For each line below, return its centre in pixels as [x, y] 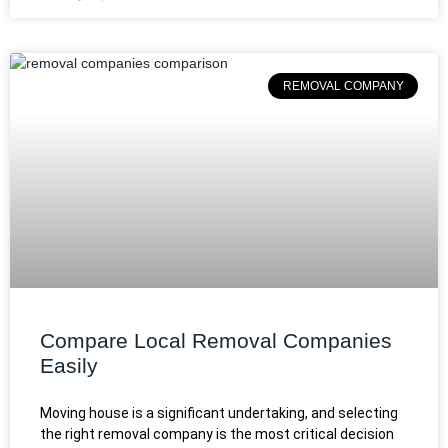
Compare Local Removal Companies [216, 340]
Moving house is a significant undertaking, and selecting [219, 412]
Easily [69, 365]
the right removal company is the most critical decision [217, 433]
